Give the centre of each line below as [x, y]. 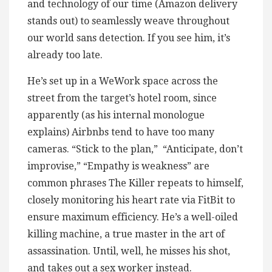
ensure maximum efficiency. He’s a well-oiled [133, 217]
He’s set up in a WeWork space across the [123, 81]
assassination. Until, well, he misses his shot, [129, 251]
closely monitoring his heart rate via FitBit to [131, 200]
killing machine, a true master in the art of [126, 234]
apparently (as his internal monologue [116, 115]
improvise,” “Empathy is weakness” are [118, 166]
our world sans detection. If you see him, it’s [129, 38]
